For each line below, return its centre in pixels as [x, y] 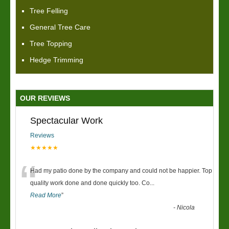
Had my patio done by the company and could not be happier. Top [121, 171]
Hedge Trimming [56, 60]
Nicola [186, 208]
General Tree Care [60, 27]
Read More [46, 195]
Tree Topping [51, 43]
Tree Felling [49, 11]
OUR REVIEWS [45, 98]
